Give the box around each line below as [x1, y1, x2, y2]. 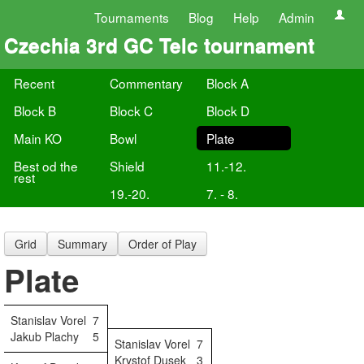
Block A [206, 74, 249, 92]
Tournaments [94, 8, 169, 26]
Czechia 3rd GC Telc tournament [4, 30, 314, 59]
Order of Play [128, 236, 197, 252]
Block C [110, 102, 154, 119]
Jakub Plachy [11, 328, 79, 344]
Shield [110, 157, 145, 175]
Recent [14, 74, 54, 92]
